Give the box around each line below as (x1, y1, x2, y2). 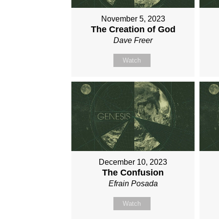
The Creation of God (90, 24, 175, 35)
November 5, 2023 (101, 15, 165, 23)
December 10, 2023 (99, 157, 168, 166)
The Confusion (102, 167, 164, 177)
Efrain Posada (108, 179, 158, 188)
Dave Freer (113, 36, 153, 45)
